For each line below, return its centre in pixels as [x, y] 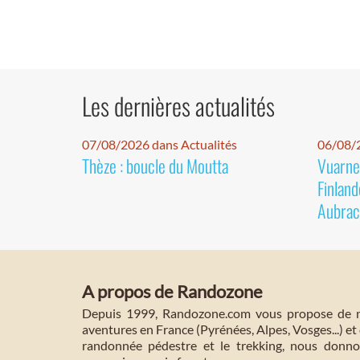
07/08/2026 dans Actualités [160, 145]
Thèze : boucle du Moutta [155, 166]
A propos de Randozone [172, 292]
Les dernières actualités [178, 106]
